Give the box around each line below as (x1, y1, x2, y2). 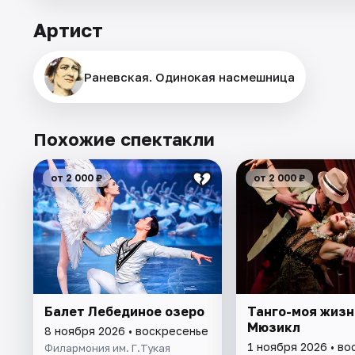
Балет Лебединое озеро (44, 303, 204, 320)
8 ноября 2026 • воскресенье (44, 324, 208, 338)
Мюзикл (246, 319, 300, 336)
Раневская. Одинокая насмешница (84, 70, 295, 85)
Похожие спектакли (33, 128, 215, 151)
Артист (33, 18, 103, 42)
